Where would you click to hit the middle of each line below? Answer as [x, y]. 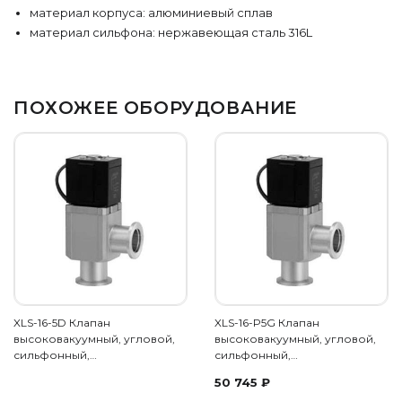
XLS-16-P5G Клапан [267, 323]
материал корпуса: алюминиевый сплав [151, 13]
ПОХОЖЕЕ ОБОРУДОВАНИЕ [155, 108]
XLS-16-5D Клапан [62, 323]
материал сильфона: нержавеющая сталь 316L [171, 32]
